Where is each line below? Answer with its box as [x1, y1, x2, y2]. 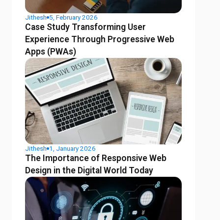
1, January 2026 [49, 144, 96, 153]
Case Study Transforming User [25, 22, 146, 32]
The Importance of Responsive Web [25, 153, 167, 164]
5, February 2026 [49, 13, 98, 22]
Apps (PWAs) [25, 47, 77, 57]
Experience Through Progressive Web [25, 34, 175, 45]
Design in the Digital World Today [25, 165, 154, 176]
